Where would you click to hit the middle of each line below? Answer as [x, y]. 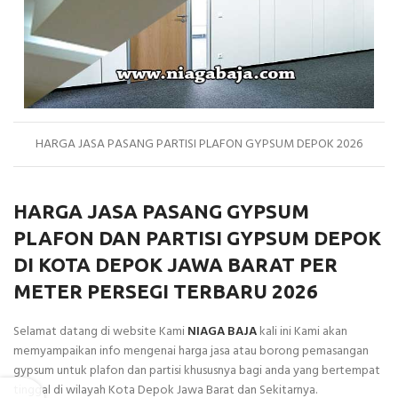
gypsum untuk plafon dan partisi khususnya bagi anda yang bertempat [197, 371]
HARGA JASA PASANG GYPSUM [161, 211]
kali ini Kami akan [302, 332]
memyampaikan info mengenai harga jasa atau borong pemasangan [191, 351]
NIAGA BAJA [222, 332]
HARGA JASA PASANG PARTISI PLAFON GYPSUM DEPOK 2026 [199, 144]
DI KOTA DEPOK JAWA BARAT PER [175, 264]
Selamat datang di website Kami [100, 332]
